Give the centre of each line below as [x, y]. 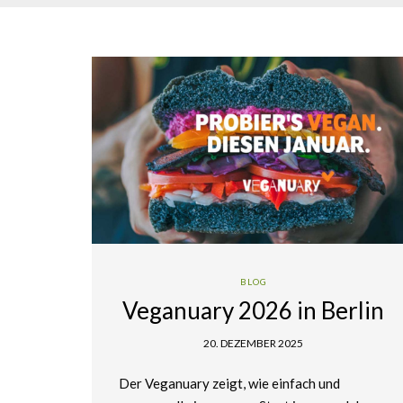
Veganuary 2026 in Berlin [254, 311]
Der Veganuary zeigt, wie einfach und [229, 384]
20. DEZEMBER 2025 [254, 344]
